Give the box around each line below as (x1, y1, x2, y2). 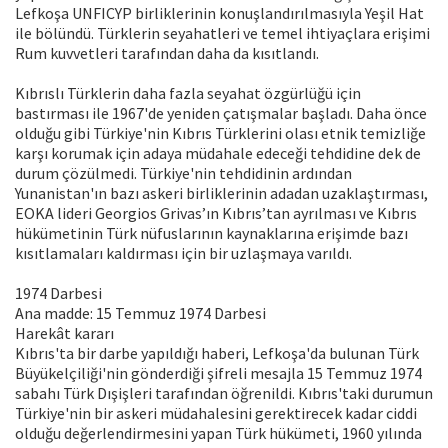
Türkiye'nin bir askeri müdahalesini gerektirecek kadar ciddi (15, 403, 417, 424)
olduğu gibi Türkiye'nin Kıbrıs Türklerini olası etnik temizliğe (15, 123, 426, 144)
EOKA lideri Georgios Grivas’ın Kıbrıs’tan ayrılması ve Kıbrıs (15, 203, 417, 224)
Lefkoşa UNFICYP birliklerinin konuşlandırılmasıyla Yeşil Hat (15, 3, 424, 24)
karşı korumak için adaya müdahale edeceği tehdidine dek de (15, 143, 421, 164)
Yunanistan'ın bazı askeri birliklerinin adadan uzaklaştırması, (15, 183, 428, 204)
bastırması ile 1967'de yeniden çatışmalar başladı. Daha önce (15, 103, 427, 124)
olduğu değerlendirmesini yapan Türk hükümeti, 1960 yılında (15, 423, 422, 444)
